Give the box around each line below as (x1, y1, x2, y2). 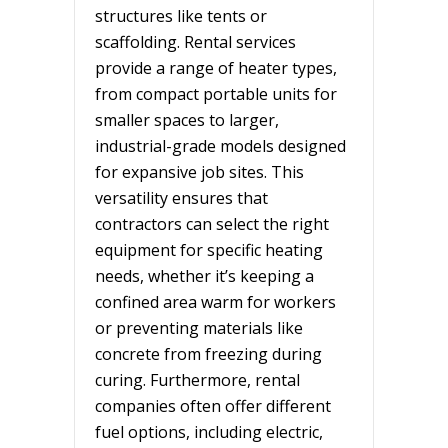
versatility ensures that (95, 186, 268, 209)
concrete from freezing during (95, 342, 322, 365)
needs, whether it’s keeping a (95, 264, 314, 287)
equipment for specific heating (95, 238, 323, 261)
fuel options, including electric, (95, 420, 323, 443)
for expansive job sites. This (95, 160, 304, 183)
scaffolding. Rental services (95, 30, 296, 53)
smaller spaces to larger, (95, 108, 279, 131)
